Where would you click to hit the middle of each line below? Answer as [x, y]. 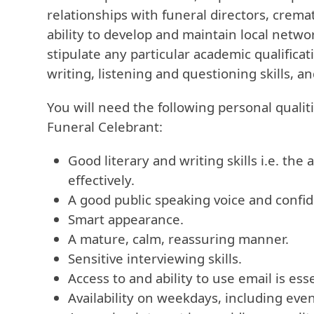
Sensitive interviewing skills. [155, 258]
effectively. [102, 180]
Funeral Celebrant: [105, 127]
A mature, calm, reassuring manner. [179, 239]
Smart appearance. [126, 219]
